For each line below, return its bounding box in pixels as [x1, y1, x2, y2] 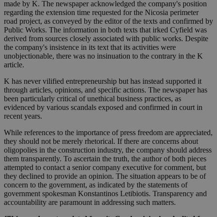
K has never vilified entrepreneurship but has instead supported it [4, 77, 201, 86]
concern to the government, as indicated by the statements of [4, 181, 187, 189]
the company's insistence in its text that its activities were [4, 43, 176, 52]
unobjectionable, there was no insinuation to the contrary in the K [4, 52, 203, 61]
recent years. [4, 112, 42, 121]
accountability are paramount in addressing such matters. [4, 198, 176, 207]
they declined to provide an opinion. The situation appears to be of [4, 172, 206, 181]
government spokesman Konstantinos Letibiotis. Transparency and [4, 189, 207, 198]
